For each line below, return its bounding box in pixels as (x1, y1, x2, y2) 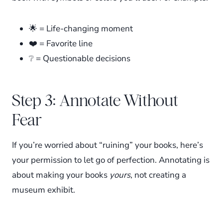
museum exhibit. (12, 184, 75, 196)
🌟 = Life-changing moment (29, 22, 133, 34)
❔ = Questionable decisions (29, 52, 130, 64)
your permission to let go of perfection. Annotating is (12, 154, 210, 166)
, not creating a (130, 169, 186, 181)
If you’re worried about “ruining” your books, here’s (12, 139, 203, 151)
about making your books (12, 169, 110, 181)
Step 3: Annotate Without (12, 91, 178, 110)
